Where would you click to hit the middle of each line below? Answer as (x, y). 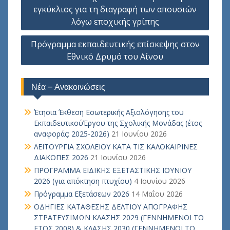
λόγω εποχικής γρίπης (115, 22)
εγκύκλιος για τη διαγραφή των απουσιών (115, 9)
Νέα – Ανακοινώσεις (68, 87)
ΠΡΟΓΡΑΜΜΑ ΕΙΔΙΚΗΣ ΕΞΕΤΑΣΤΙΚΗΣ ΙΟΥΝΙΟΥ (112, 170)
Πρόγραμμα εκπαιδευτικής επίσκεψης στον (115, 44)
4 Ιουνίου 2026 (159, 181)
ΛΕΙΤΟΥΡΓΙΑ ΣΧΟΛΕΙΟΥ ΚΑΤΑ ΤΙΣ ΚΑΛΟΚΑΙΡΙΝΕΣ (116, 147)
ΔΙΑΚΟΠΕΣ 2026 (61, 157)
